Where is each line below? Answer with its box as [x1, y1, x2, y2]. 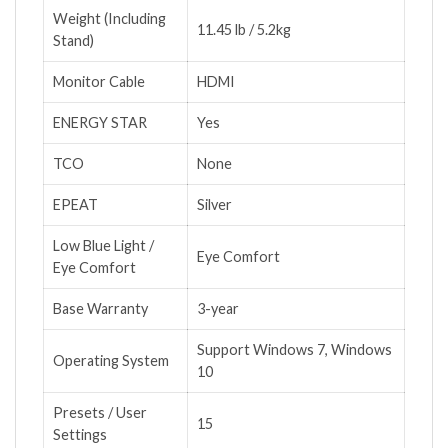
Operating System [53, 352, 169, 370]
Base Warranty [53, 300, 148, 318]
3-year [197, 300, 239, 318]
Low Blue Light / [53, 237, 154, 255]
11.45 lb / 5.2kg [197, 21, 291, 39]
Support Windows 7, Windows [197, 341, 392, 359]
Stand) [53, 32, 94, 50]
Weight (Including [53, 10, 166, 28]
